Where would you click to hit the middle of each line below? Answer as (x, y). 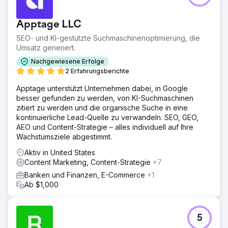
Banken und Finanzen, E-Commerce (86, 175)
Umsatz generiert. (46, 47)
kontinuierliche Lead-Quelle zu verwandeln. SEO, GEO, (107, 117)
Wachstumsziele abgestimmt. (64, 136)
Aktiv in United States (60, 152)
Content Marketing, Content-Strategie (89, 162)
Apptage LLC (49, 25)
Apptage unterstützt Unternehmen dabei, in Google (102, 88)
